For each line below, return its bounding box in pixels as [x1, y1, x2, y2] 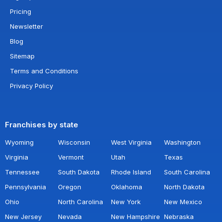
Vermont [58, 153, 84, 161]
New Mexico [164, 198, 202, 206]
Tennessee [5, 168, 40, 176]
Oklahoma [111, 183, 142, 191]
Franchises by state [5, 120, 78, 129]
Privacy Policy [10, 82, 53, 90]
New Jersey [5, 213, 42, 221]
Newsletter [10, 22, 43, 30]
